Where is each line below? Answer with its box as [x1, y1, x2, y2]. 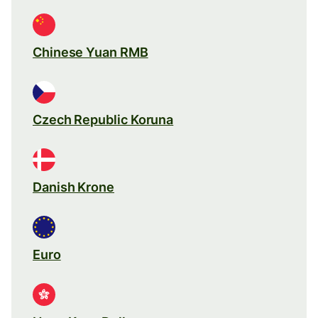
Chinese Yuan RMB [33, 44, 148, 60]
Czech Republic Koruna [33, 111, 174, 127]
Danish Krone [33, 179, 114, 194]
